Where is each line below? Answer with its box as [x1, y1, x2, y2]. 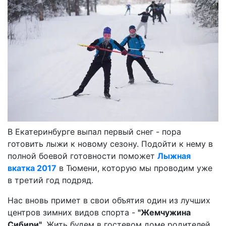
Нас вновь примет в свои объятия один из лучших [8, 195, 210, 205]
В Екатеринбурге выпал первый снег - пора [8, 126, 181, 137]
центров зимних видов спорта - [8, 207, 138, 217]
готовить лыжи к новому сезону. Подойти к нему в [8, 138, 213, 149]
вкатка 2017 [8, 162, 56, 173]
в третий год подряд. [8, 175, 96, 185]
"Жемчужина [138, 207, 191, 217]
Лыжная [157, 150, 191, 161]
